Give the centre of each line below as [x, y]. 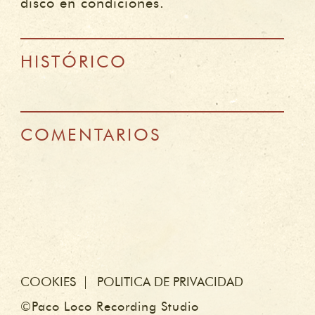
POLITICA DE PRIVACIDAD [171, 283]
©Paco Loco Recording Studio [110, 307]
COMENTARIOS [91, 136]
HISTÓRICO [74, 63]
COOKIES [49, 283]
